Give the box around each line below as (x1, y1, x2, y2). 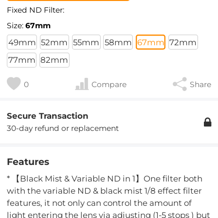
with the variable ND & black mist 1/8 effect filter (7, 185, 202, 196)
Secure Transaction (7, 111, 89, 121)
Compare (91, 80, 127, 90)
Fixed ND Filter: (7, 5, 65, 15)
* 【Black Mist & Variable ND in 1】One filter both (7, 173, 203, 183)
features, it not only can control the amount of (7, 198, 192, 208)
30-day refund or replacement (7, 124, 119, 133)
